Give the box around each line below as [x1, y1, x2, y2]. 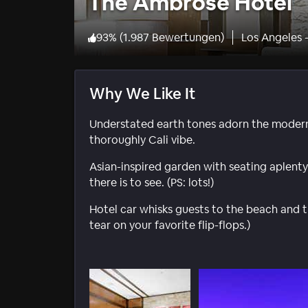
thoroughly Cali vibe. [89, 133, 195, 148]
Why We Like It [89, 84, 195, 104]
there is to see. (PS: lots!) [89, 175, 214, 190]
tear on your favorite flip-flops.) [89, 218, 250, 233]
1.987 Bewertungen [123, 30, 221, 45]
